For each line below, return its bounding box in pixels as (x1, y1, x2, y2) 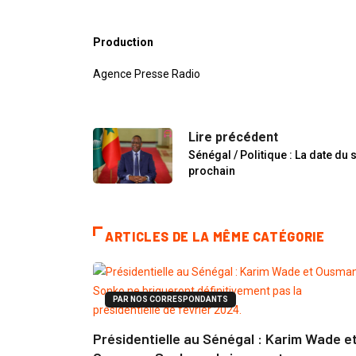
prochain (188, 164, 235, 178)
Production (93, 36, 153, 49)
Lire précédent (188, 130, 278, 145)
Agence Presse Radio (93, 68, 200, 81)
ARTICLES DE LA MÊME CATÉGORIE (105, 229, 325, 245)
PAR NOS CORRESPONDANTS (113, 295, 228, 304)
